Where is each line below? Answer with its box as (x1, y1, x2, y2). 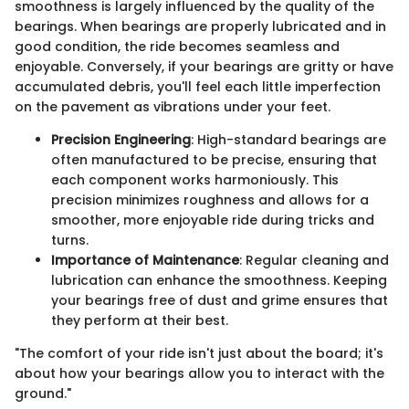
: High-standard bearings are (191, 131, 386, 150)
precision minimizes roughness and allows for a (51, 191, 369, 210)
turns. (51, 231, 89, 250)
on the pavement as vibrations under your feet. (15, 98, 330, 117)
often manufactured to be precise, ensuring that (51, 151, 377, 170)
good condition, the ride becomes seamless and (15, 37, 340, 57)
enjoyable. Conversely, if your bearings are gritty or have (15, 58, 393, 77)
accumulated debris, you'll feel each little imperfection (15, 78, 381, 97)
